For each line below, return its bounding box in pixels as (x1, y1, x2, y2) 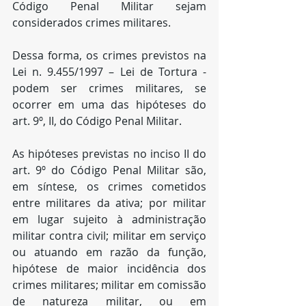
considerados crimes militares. (12, 15, 173, 30)
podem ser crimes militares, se (12, 81, 206, 96)
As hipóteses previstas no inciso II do (12, 146, 206, 161)
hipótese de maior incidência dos (12, 261, 206, 276)
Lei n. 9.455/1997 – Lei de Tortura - (12, 64, 206, 79)
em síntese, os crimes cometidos (12, 179, 206, 194)
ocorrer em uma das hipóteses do (12, 97, 206, 112)
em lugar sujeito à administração (12, 212, 206, 227)
